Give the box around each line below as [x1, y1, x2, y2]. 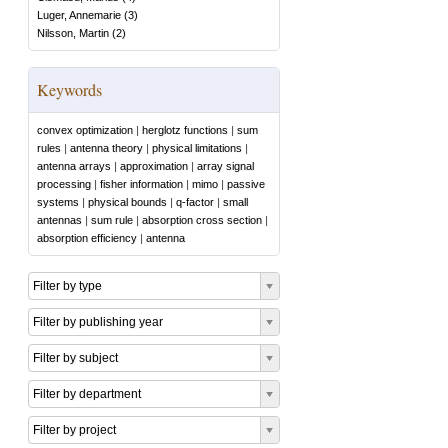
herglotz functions [142, 124, 228, 136]
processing [37, 178, 91, 190]
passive [227, 178, 265, 190]
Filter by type [33, 279, 102, 293]
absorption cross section [142, 214, 262, 226]
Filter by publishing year [33, 315, 163, 329]
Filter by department [33, 387, 141, 401]
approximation [120, 160, 188, 172]
